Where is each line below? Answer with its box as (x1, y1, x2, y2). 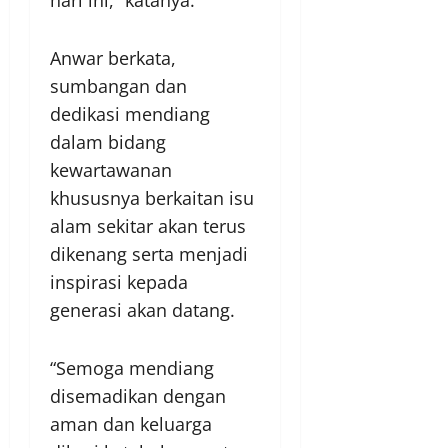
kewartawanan (50, 158, 172, 183)
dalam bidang (50, 130, 166, 155)
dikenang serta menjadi (50, 242, 248, 267)
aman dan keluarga (50, 412, 212, 437)
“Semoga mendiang (50, 356, 214, 381)
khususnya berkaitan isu (50, 186, 254, 211)
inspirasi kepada (50, 270, 188, 295)
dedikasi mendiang (50, 102, 210, 127)
